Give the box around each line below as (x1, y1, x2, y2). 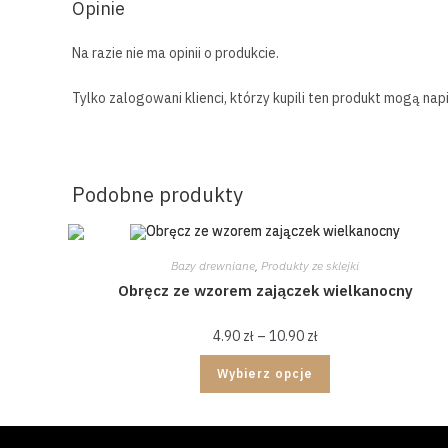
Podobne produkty (72, 180, 243, 208)
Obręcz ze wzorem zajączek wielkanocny (117, 281, 413, 301)
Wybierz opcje (217, 366, 314, 382)
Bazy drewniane (171, 258, 256, 274)
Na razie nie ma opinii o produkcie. (72, 43, 279, 62)
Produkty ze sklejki (261, 258, 360, 274)
